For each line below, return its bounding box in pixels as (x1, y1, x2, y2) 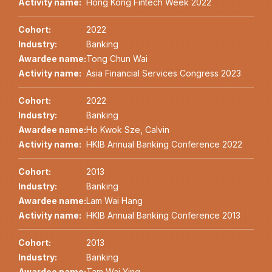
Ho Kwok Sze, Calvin (86, 124, 169, 135)
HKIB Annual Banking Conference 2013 (86, 210, 240, 221)
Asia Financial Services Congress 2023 (86, 68, 241, 79)
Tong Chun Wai (86, 53, 148, 64)
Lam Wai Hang (86, 195, 143, 206)
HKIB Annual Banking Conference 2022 (86, 139, 242, 150)
